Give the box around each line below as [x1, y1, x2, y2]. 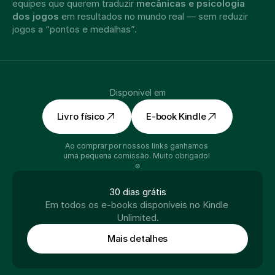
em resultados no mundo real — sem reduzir [59, 10, 248, 22]
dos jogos [12, 10, 59, 22]
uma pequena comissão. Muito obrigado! [63, 151, 210, 160]
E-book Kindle [146, 110, 206, 122]
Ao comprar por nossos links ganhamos [65, 141, 208, 150]
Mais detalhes [107, 233, 168, 244]
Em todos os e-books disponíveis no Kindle [44, 199, 228, 211]
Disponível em [109, 87, 166, 98]
